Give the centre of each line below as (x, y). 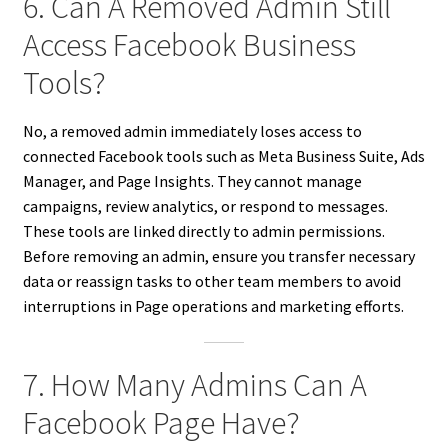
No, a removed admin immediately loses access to (192, 131)
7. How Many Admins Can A (194, 384)
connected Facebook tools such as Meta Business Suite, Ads (223, 156)
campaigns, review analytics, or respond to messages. (205, 206)
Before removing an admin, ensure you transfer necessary (218, 256)
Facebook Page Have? (161, 422)
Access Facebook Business (189, 45)
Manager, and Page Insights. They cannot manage (192, 181)
